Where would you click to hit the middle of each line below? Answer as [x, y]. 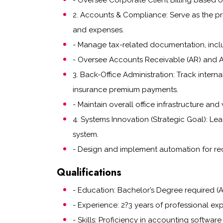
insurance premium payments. [125, 90]
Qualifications [89, 172]
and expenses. [98, 30]
